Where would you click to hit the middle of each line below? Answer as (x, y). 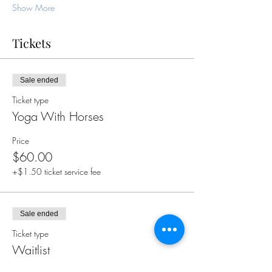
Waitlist (31, 250)
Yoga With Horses (58, 116)
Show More (33, 8)
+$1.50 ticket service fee (56, 172)
